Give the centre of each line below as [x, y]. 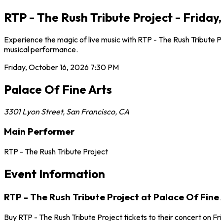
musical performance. [41, 49]
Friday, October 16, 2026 [46, 67]
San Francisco [91, 111]
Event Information [55, 173]
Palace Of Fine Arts [58, 89]
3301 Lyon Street [33, 111]
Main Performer [39, 131]
